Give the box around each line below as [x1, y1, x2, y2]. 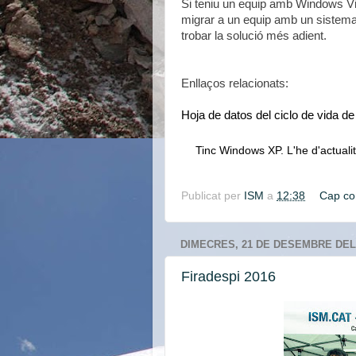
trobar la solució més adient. [181, 29, 330, 42]
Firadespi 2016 [181, 268, 276, 284]
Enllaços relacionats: [181, 77, 288, 90]
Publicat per [181, 190, 244, 203]
